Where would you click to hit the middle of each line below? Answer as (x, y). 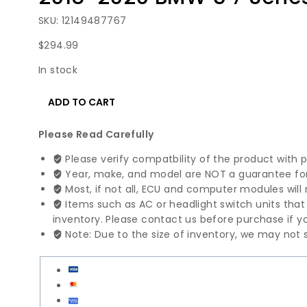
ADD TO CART (82, 102)
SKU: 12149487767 (83, 21)
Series (53, 170)
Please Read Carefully (96, 135)
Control (57, 200)
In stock (58, 70)
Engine (54, 185)
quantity (59, 260)
